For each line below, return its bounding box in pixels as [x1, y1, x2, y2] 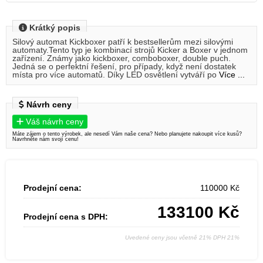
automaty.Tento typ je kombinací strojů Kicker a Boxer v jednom [12, 45, 248, 55]
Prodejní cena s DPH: [23, 212, 108, 222]
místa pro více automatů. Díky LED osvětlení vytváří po [12, 70, 219, 80]
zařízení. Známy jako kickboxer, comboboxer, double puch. [12, 53, 231, 63]
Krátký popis [27, 23, 80, 33]
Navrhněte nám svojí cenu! [12, 136, 79, 143]
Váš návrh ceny [26, 117, 83, 127]
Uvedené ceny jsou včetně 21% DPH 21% [125, 234, 240, 241]
